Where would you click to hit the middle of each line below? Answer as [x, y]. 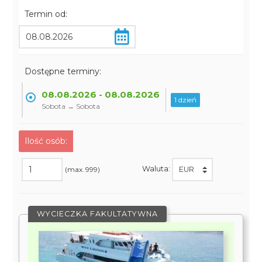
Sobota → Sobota [71, 106]
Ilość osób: [46, 141]
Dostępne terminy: [63, 71]
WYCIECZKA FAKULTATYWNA [98, 214]
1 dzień [186, 100]
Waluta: [157, 169]
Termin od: [46, 14]
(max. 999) [83, 169]
